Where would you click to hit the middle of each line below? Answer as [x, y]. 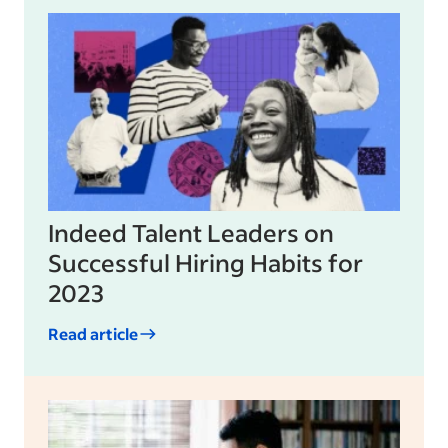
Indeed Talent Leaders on [191, 233]
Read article [93, 334]
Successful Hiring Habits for [205, 263]
